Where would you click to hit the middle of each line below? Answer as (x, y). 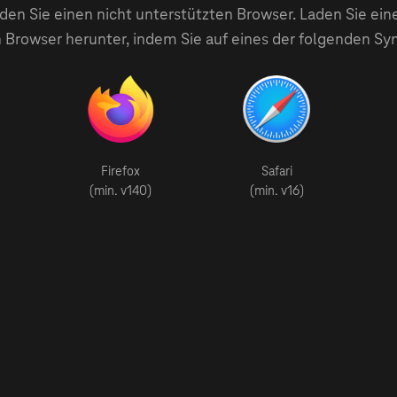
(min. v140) (120, 191)
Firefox (120, 171)
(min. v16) (276, 191)
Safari (276, 171)
